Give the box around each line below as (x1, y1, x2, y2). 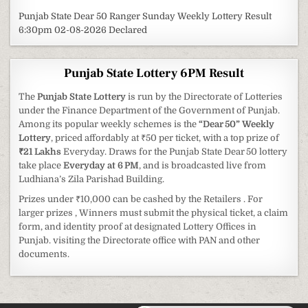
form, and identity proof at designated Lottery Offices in (19, 221, 257, 232)
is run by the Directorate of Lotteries (126, 91, 283, 102)
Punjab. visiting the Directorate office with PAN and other (19, 235, 261, 246)
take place (19, 160, 64, 171)
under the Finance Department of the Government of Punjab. (19, 105, 280, 116)
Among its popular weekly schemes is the (19, 119, 199, 130)
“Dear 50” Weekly (199, 119, 275, 130)
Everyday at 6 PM (63, 160, 140, 171)
